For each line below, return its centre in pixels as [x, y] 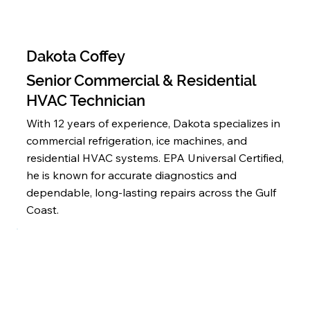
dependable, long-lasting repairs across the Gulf [151, 193]
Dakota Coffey [76, 56]
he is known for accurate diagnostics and [131, 175]
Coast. [43, 210]
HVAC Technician [86, 101]
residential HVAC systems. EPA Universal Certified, [155, 158]
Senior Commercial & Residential [141, 81]
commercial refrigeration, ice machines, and [137, 141]
